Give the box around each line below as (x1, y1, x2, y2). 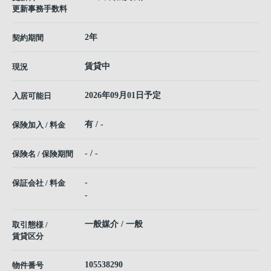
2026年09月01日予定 (85, 91, 161, 100)
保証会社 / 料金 (12, 178, 65, 188)
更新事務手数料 (12, 4, 67, 14)
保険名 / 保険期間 (12, 149, 73, 159)
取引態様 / (12, 220, 48, 230)
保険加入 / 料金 (12, 120, 65, 130)
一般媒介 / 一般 (85, 220, 143, 229)
